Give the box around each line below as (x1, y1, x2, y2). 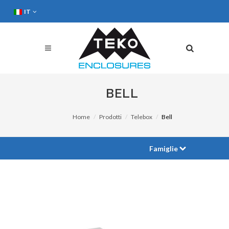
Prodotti (99, 113, 122, 121)
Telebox (130, 113, 152, 121)
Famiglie (149, 144, 178, 153)
